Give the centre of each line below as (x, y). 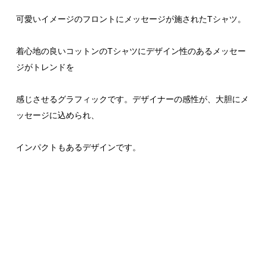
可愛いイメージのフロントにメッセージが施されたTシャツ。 (131, 19)
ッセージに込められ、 (58, 115)
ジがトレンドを (45, 67)
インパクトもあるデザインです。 (78, 147)
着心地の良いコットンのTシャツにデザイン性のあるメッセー (131, 51)
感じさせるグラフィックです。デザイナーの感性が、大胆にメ (132, 99)
